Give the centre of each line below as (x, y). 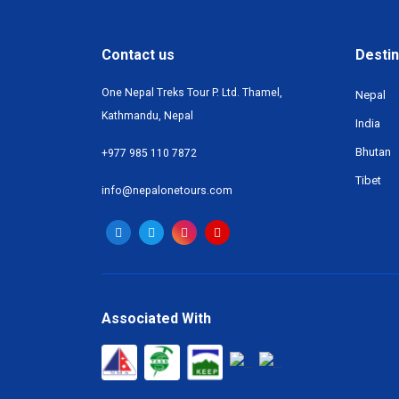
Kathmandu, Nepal (147, 116)
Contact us (138, 55)
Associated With (156, 318)
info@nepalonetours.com (167, 191)
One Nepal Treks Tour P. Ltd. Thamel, (192, 93)
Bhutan (373, 152)
